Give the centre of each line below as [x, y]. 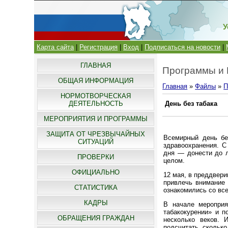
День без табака [191, 104]
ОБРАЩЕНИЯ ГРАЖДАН [96, 218]
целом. [174, 160]
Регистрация [99, 47]
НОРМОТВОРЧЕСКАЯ [96, 96]
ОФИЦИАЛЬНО [96, 172]
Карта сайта [55, 47]
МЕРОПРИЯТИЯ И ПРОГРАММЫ [96, 119]
